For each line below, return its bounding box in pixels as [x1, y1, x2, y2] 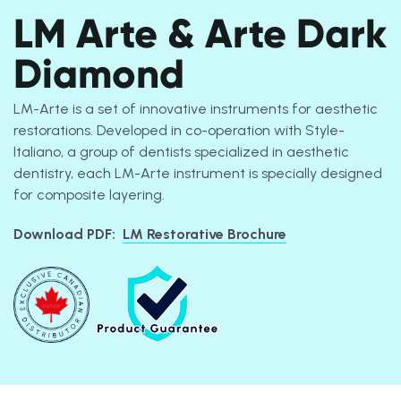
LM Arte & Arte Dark [13, 9, 387, 58]
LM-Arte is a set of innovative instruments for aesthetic [13, 100, 378, 117]
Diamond [13, 49, 184, 98]
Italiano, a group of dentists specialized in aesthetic [13, 143, 349, 160]
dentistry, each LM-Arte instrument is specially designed [13, 165, 382, 182]
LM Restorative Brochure [123, 226, 286, 243]
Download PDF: [13, 226, 119, 243]
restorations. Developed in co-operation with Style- [13, 122, 345, 139]
